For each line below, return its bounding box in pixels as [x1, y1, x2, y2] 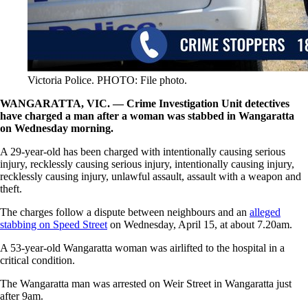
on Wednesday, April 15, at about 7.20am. [107, 218, 292, 230]
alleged [250, 206, 280, 218]
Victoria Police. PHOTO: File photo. [27, 74, 187, 86]
